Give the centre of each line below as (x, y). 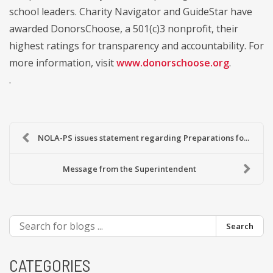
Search (240, 226)
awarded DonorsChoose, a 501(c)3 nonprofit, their (124, 28)
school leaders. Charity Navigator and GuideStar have (131, 11)
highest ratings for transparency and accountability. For (136, 45)
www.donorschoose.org (173, 62)
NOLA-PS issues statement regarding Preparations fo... (144, 137)
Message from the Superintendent (129, 168)
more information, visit (63, 62)
